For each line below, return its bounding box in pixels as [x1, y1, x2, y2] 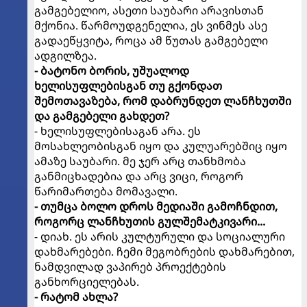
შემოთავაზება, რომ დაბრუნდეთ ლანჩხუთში [34, 93, 291, 108]
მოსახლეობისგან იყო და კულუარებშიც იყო [34, 138, 287, 153]
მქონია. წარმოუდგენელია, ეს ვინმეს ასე [34, 17, 267, 33]
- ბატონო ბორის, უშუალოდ [34, 62, 189, 78]
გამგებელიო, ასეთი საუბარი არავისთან [34, 2, 264, 18]
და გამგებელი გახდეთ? [34, 108, 169, 123]
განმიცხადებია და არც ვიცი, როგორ [34, 168, 243, 184]
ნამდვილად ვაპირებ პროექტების [34, 258, 226, 274]
